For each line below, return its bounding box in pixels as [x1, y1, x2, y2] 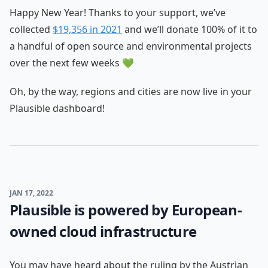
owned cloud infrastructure [10, 221, 197, 241]
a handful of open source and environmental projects [10, 39, 252, 53]
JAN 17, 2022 [10, 188, 53, 198]
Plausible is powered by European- [10, 200, 242, 220]
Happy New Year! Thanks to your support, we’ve [10, 6, 226, 19]
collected [10, 23, 53, 36]
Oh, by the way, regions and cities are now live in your [10, 85, 252, 98]
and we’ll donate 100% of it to [122, 23, 257, 36]
